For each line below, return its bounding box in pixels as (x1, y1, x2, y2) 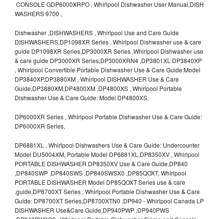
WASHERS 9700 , (15, 9, 62, 18)
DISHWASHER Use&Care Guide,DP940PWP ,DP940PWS (15, 205, 169, 214)
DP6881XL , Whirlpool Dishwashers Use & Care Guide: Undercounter (15, 140, 199, 149)
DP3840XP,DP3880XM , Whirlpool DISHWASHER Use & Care (15, 74, 179, 83)
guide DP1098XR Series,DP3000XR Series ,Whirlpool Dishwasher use (15, 46, 203, 55)
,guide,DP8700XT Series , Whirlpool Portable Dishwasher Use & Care (15, 187, 200, 196)
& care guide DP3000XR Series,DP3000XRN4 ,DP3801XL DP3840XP (15, 56, 202, 65)
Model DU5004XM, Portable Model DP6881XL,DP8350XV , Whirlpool (15, 150, 199, 158)
